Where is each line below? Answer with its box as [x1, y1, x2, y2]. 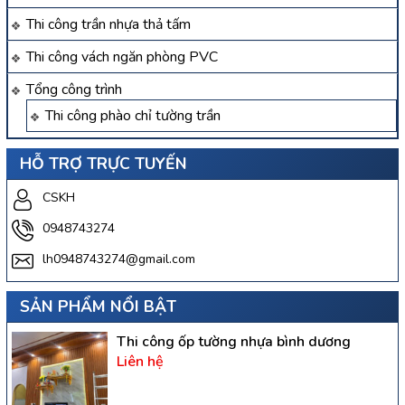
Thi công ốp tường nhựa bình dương [116, 332, 351, 353]
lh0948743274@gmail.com [42, 250, 195, 268]
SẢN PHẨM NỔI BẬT [20, 296, 176, 318]
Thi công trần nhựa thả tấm [26, 14, 191, 35]
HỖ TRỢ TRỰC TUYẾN [20, 153, 187, 175]
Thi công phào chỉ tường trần [45, 106, 221, 127]
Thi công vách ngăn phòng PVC [26, 47, 218, 68]
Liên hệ [116, 352, 164, 372]
